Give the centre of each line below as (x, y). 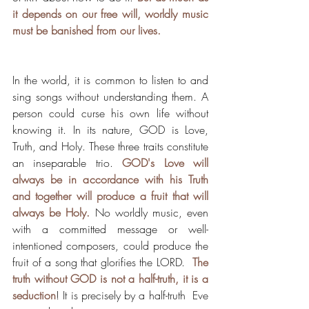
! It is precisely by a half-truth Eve (132, 295)
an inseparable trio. (68, 162)
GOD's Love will (166, 162)
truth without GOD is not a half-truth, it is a (110, 278)
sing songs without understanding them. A (110, 96)
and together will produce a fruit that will (110, 196)
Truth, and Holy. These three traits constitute (110, 146)
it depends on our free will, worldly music (110, 13)
